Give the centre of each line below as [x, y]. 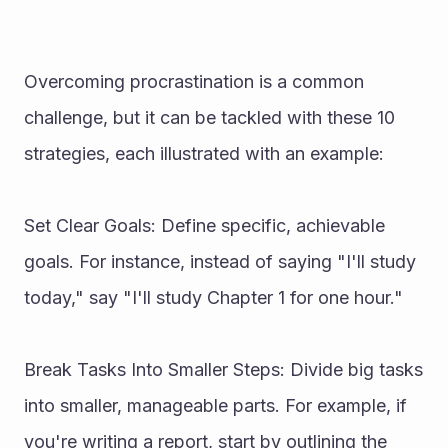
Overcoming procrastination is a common [194, 81]
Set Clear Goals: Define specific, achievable [204, 225]
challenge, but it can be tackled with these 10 [209, 117]
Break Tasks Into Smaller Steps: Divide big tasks [223, 369]
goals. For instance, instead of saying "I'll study [220, 261]
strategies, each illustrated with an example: [204, 153]
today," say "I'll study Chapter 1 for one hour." [213, 297]
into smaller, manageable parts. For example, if [215, 405]
